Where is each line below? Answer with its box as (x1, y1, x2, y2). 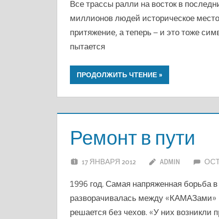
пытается (69, 41, 105, 51)
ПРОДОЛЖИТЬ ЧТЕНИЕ (76, 70, 157, 79)
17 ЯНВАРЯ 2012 (81, 156, 136, 166)
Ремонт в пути (69, 125, 195, 150)
